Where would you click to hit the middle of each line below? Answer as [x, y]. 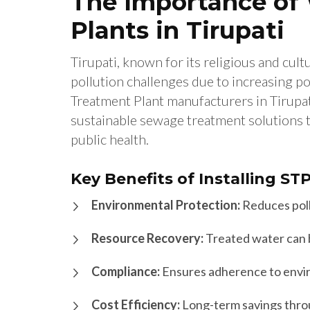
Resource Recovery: [147, 238]
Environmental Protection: [166, 205]
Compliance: [126, 272]
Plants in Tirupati [177, 31]
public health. [110, 139]
